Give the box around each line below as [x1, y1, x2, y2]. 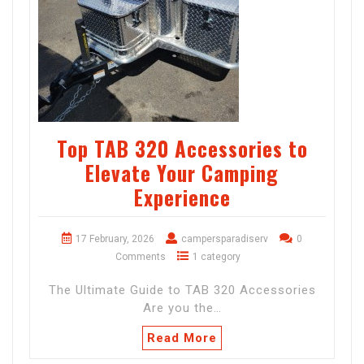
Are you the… [142, 301, 222, 316]
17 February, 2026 [76, 233, 154, 245]
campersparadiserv [181, 233, 268, 245]
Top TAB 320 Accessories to [56, 133, 308, 164]
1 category [193, 251, 240, 263]
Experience [133, 182, 231, 213]
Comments [115, 251, 166, 263]
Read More [147, 331, 217, 346]
